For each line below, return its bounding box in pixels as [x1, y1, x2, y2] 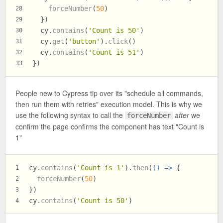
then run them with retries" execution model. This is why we [15, 99, 202, 110]
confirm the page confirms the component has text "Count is [15, 121, 204, 132]
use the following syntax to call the [15, 110, 125, 120]
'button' [68, 37, 100, 45]
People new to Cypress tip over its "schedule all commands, [15, 88, 203, 99]
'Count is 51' [88, 48, 140, 56]
